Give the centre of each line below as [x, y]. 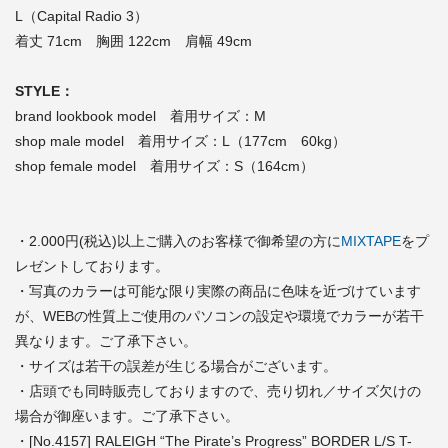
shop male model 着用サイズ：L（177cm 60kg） [180, 140]
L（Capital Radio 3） [81, 15]
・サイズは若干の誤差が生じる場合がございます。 [176, 365]
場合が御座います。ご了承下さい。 [127, 415]
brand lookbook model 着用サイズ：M [140, 115]
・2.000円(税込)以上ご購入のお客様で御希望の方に [178, 240]
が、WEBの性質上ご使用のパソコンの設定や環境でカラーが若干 [219, 315]
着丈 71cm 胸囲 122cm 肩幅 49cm [133, 40]
